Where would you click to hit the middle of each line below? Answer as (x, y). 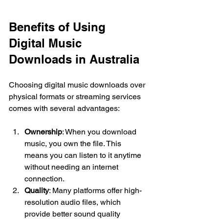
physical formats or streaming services (76, 96)
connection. (44, 178)
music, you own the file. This (74, 143)
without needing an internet (72, 167)
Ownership (43, 131)
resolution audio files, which (74, 202)
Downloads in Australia (74, 59)
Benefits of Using (59, 27)
